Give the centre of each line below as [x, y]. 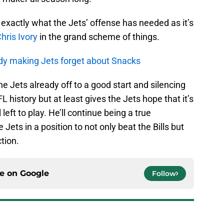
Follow [164, 174]
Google [34, 173]
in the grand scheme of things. [98, 37]
